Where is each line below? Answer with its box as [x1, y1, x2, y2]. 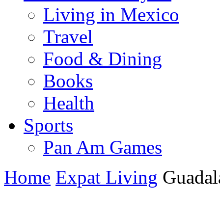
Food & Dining [43, 48, 162, 69]
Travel [43, 26, 93, 47]
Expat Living [55, 166, 158, 188]
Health [43, 92, 94, 113]
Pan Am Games [43, 136, 162, 158]
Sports [24, 114, 73, 136]
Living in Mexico [43, 3, 179, 25]
